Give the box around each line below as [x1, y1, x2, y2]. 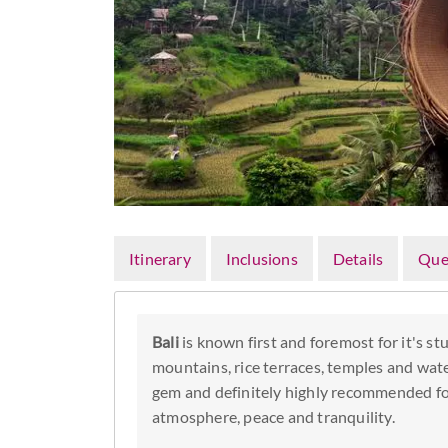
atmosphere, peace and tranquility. [152, 407, 395, 427]
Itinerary [129, 249, 191, 268]
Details [332, 249, 384, 268]
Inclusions [225, 249, 298, 268]
